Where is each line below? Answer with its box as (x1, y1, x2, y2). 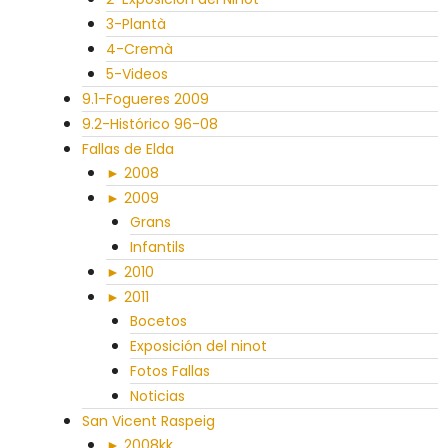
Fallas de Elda (82, 139, 174, 159)
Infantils (130, 237, 185, 257)
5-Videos (106, 64, 168, 84)
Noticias (130, 386, 185, 406)
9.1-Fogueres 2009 (82, 89, 209, 109)
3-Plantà (106, 14, 166, 34)
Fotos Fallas (130, 361, 210, 381)
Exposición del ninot (130, 336, 267, 356)
